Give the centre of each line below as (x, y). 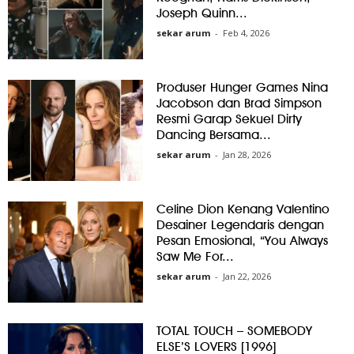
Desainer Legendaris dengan (241, 225)
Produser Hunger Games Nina (243, 88)
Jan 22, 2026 (247, 277)
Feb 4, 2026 (247, 33)
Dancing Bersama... (214, 135)
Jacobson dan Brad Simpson (239, 104)
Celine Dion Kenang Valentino (243, 209)
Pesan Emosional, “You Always (243, 241)
